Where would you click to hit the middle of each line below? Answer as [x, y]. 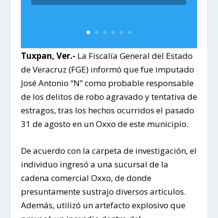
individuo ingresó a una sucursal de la [94, 164]
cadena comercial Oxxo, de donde [86, 178]
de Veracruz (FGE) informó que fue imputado [107, 69]
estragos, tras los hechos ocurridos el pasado [107, 110]
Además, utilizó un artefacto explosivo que [103, 205]
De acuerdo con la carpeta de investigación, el [109, 151]
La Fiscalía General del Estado [134, 55]
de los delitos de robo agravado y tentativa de [109, 96]
